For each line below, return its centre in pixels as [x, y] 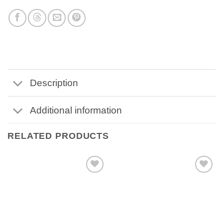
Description [54, 83]
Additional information [76, 110]
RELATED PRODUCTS [58, 136]
